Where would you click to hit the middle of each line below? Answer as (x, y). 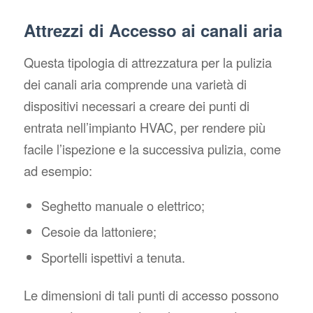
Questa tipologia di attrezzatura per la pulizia (147, 63)
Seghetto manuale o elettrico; (123, 205)
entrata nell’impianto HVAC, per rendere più (144, 128)
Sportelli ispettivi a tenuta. (113, 257)
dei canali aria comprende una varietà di (135, 84)
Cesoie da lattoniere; (99, 231)
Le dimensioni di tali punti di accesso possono (151, 294)
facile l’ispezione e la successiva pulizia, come (152, 149)
